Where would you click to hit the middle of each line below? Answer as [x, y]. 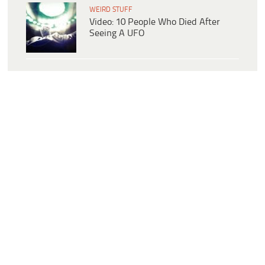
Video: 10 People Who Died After [155, 22]
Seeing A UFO [117, 34]
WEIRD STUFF [111, 10]
